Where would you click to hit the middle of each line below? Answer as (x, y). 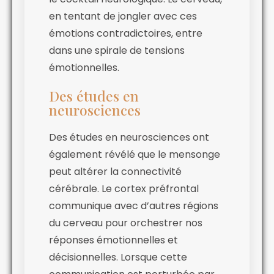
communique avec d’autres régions (134, 206)
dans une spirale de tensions (117, 51)
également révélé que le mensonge (135, 155)
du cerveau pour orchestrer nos (126, 223)
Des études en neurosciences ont (129, 138)
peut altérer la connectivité (115, 172)
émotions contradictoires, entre (126, 34)
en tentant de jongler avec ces (123, 17)
